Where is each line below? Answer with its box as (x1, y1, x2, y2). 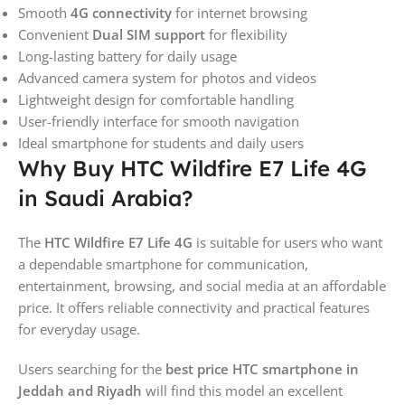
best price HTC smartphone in (165, 359, 359, 378)
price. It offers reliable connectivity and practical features (18, 297, 370, 316)
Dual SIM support (92, 24, 205, 43)
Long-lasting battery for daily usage (18, 46, 237, 65)
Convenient (18, 24, 92, 43)
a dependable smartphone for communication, (18, 254, 308, 273)
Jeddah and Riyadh (18, 381, 142, 400)
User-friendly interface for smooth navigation (18, 111, 299, 130)
